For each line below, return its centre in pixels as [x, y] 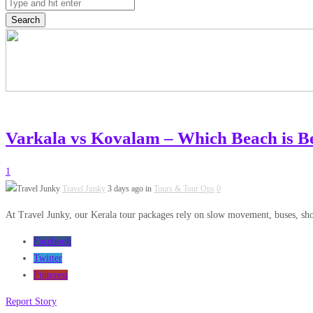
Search [26, 20]
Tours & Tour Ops [184, 189]
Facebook [52, 241]
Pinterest [51, 275]
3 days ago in [131, 189]
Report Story [31, 301]
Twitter [48, 258]
